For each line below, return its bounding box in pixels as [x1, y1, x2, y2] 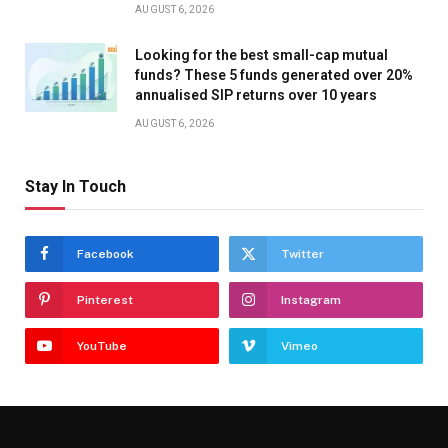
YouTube [77, 339, 127, 354]
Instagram [281, 293, 341, 308]
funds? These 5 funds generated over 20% [135, 67, 413, 84]
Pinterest [77, 293, 133, 308]
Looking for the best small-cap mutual [135, 47, 388, 64]
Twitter [281, 247, 324, 262]
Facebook [77, 247, 134, 262]
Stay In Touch [25, 177, 126, 197]
